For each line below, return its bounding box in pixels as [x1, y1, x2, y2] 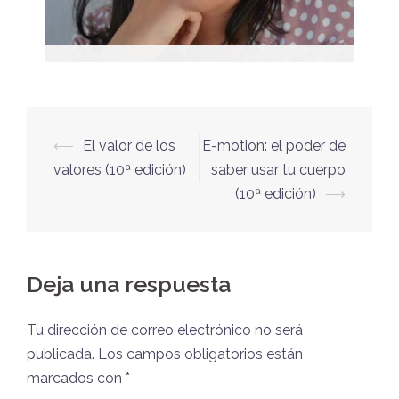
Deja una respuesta [27, 270, 231, 297]
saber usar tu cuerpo [211, 160, 346, 178]
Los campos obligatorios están [94, 345, 303, 362]
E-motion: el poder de [202, 136, 346, 154]
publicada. [27, 345, 94, 362]
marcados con [27, 369, 126, 387]
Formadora [58, 101, 144, 120]
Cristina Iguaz [58, 69, 218, 99]
